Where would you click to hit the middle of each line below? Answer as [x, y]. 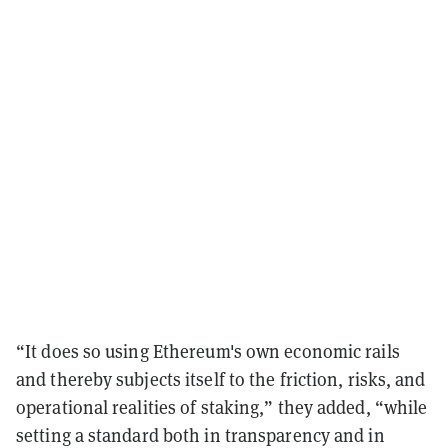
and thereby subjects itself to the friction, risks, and [221, 379]
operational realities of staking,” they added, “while [222, 407]
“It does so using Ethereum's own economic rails [208, 351]
